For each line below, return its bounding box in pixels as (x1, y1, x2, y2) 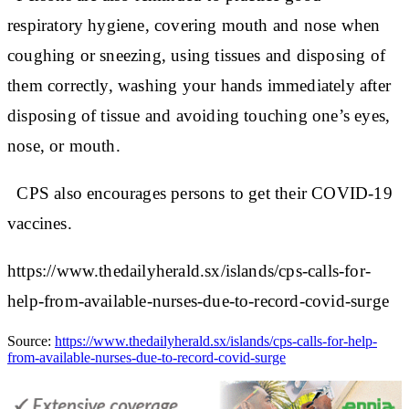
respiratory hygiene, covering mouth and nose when (7, 15, 381, 35)
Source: (7, 332, 55, 349)
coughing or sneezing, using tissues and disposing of (7, 45, 385, 65)
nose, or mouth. (7, 135, 121, 155)
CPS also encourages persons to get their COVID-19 (7, 183, 393, 203)
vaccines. (7, 213, 72, 233)
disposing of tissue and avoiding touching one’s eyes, (7, 105, 391, 125)
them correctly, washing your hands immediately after (7, 75, 391, 95)
